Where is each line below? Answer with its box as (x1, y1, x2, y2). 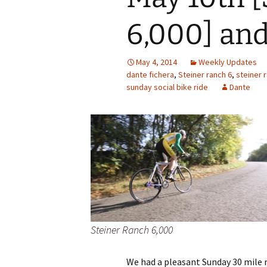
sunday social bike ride (126, 82, 208, 92)
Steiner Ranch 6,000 (91, 223, 173, 237)
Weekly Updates (198, 57, 257, 67)
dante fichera (126, 69, 174, 80)
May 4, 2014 (136, 57, 177, 67)
